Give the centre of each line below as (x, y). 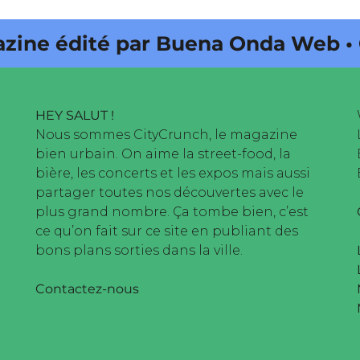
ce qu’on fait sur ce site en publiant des (167, 231)
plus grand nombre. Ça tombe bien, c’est (172, 212)
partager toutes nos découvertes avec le (170, 193)
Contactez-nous (87, 289)
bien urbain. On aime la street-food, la (163, 154)
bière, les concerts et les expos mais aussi (173, 174)
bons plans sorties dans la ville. (139, 251)
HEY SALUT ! (76, 116)
